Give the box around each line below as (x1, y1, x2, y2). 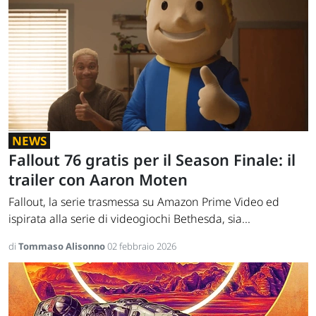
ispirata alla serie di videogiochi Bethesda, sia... (8, 211, 250, 227)
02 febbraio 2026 (107, 240, 176, 253)
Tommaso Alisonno (18, 240, 107, 253)
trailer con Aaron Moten (8, 169, 188, 190)
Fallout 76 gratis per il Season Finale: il (8, 150, 296, 171)
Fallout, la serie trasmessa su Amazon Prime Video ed (8, 194, 279, 210)
